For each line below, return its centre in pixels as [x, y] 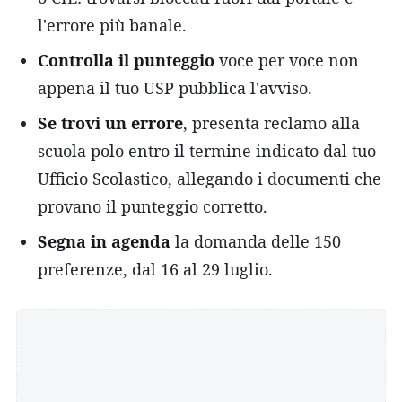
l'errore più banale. [112, 25]
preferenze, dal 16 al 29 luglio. [155, 269]
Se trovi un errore [110, 122]
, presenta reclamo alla [271, 122]
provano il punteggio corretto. [153, 206]
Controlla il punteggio [126, 60]
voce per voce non [287, 60]
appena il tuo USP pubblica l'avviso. [175, 87]
